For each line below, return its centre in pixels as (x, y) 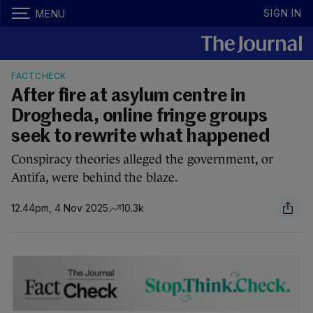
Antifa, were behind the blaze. (95, 177)
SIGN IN (283, 13)
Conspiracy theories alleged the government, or (142, 159)
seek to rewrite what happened (140, 137)
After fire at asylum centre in (129, 96)
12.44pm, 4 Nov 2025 (60, 208)
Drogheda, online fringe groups (139, 117)
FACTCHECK (39, 76)
